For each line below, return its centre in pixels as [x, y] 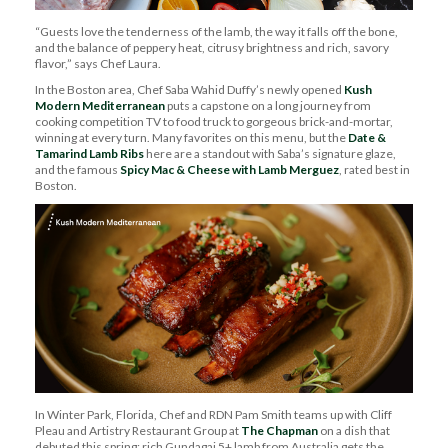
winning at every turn [91, 137]
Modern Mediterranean [100, 105]
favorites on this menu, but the [266, 137]
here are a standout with [210, 153]
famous [98, 169]
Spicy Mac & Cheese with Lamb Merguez [229, 169]
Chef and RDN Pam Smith [225, 414]
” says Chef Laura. [115, 63]
